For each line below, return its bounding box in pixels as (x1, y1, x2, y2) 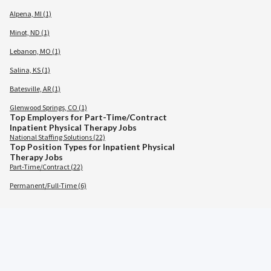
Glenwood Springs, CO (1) (10, 103, 87, 112)
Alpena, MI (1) (10, 9, 51, 18)
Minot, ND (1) (10, 28, 50, 37)
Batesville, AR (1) (10, 84, 60, 93)
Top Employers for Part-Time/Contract (10, 112, 167, 122)
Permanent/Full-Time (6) (10, 181, 87, 190)
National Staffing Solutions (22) (10, 132, 105, 142)
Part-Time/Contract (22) (10, 162, 83, 171)
